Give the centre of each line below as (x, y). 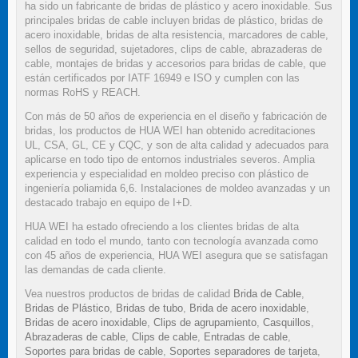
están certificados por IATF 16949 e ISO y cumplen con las (162, 78)
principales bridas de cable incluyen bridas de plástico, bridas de (174, 21)
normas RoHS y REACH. (83, 93)
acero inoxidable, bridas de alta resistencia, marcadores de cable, (177, 35)
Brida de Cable (267, 294)
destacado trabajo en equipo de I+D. (109, 203)
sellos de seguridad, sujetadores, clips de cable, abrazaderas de (173, 50)
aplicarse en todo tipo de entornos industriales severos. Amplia (170, 160)
